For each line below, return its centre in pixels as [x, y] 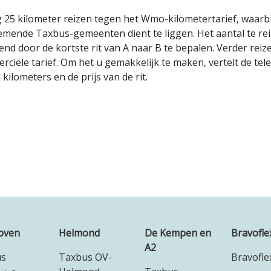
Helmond [79, 233]
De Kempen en [178, 233]
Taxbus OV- [85, 257]
